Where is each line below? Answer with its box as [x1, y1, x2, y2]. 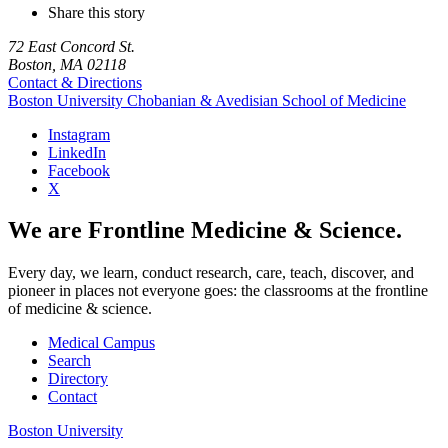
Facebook [48, 161, 110, 179]
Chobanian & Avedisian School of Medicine [127, 91, 406, 109]
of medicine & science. [8, 300, 152, 318]
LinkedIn [48, 143, 106, 161]
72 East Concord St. [8, 37, 135, 55]
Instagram [48, 125, 110, 143]
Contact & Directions [8, 73, 142, 91]
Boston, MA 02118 [8, 55, 126, 73]
